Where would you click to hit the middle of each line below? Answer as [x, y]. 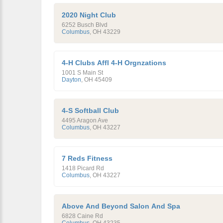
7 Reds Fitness [87, 158]
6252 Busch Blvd [85, 25]
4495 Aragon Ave [85, 120]
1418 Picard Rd [83, 168]
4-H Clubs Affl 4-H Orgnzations [114, 63]
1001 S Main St [82, 73]
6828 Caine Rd [82, 216]
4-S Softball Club [90, 111]
